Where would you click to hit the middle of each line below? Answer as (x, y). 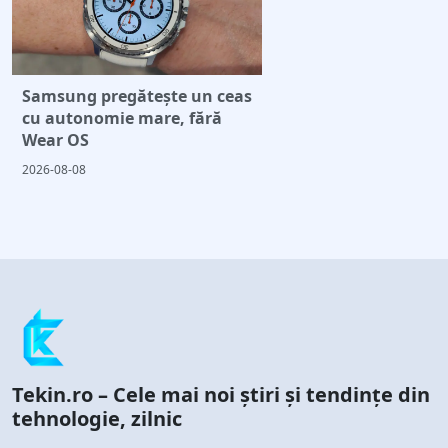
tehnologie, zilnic (97, 418)
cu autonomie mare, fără (122, 117)
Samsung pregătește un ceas (137, 95)
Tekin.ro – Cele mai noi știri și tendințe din (221, 394)
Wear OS (55, 139)
